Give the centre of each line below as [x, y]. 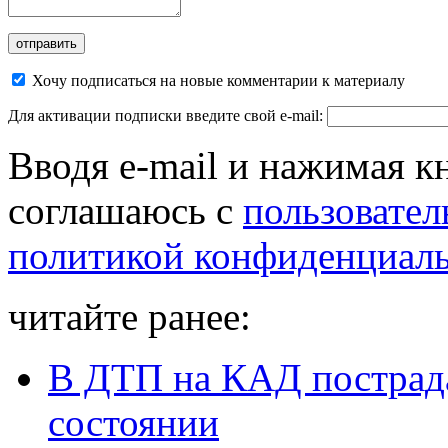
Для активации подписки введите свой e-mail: [167, 116]
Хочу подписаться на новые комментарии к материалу [218, 81]
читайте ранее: [129, 317]
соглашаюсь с [125, 211]
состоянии [133, 423]
